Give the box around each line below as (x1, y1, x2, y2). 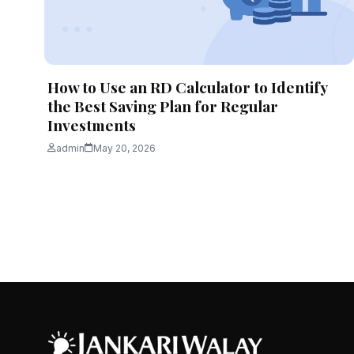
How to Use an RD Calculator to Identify (47, 76, 327, 97)
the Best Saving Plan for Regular (47, 95, 278, 116)
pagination (43, 220, 142, 247)
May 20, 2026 (93, 141, 156, 154)
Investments (47, 114, 136, 135)
